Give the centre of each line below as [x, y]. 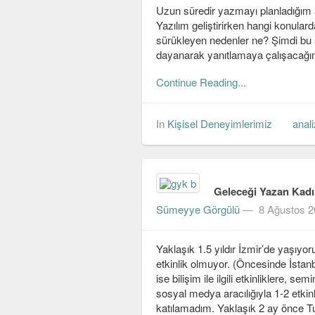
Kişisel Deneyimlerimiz [220, 123]
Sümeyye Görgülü [198, 210]
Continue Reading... [201, 82]
